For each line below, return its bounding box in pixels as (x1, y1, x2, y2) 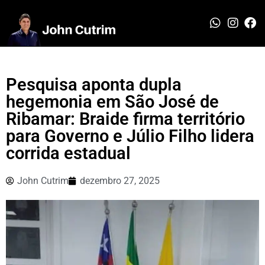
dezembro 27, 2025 (80, 174, 160, 186)
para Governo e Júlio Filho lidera (6, 125, 254, 146)
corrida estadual (6, 143, 131, 163)
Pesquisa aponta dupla (6, 74, 182, 95)
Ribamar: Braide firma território (6, 108, 245, 129)
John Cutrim (17, 174, 69, 186)
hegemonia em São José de (6, 91, 219, 112)
